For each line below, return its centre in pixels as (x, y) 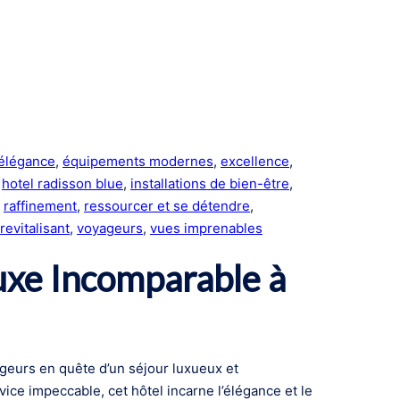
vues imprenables (206, 228)
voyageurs (110, 228)
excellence (255, 161)
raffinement (40, 205)
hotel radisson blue (62, 183)
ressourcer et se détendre (167, 205)
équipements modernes (138, 161)
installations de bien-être (210, 183)
